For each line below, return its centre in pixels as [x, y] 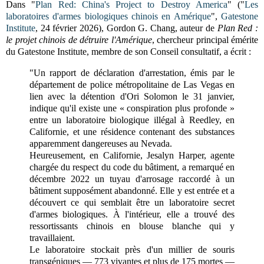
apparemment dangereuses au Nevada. [101, 143]
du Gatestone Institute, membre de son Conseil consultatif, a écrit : [128, 51]
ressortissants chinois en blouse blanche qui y [132, 226]
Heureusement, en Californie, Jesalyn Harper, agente [132, 155]
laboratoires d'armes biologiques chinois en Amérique [108, 16]
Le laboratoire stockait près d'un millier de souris [132, 249]
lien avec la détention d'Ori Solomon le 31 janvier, [132, 96]
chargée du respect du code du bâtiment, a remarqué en [132, 167]
